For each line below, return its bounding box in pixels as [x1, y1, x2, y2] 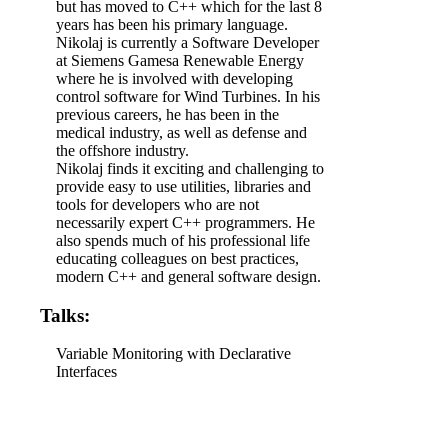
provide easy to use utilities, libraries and [56, 177, 311, 195]
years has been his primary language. [56, 15, 288, 33]
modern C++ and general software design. [56, 267, 321, 285]
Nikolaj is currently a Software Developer [56, 33, 319, 51]
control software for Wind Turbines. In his [56, 87, 320, 105]
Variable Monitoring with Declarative [56, 345, 291, 363]
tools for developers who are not [56, 195, 259, 213]
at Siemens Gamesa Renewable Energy [56, 51, 304, 69]
